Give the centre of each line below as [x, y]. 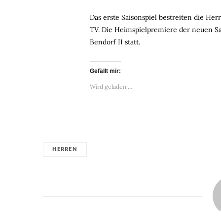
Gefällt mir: [105, 71]
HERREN [65, 149]
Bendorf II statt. [115, 42]
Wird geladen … [111, 87]
